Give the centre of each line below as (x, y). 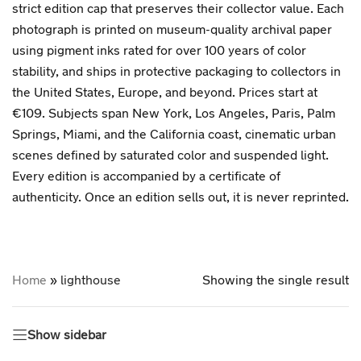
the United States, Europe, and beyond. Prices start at (165, 91)
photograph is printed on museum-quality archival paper (172, 29)
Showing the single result (276, 279)
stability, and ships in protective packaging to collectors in (176, 71)
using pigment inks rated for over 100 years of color (159, 50)
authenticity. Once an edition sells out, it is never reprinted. (180, 196)
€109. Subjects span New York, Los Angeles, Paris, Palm (174, 112)
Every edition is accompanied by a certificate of (146, 175)
